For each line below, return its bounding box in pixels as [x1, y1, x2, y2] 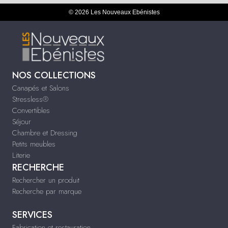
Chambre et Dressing [12, 127, 77, 138]
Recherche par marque [12, 185, 81, 197]
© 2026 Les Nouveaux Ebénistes [68, 9, 160, 16]
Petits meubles [12, 138, 55, 150]
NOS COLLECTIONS [12, 68, 96, 82]
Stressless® [12, 93, 48, 105]
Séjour [12, 116, 31, 127]
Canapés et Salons [12, 82, 69, 94]
